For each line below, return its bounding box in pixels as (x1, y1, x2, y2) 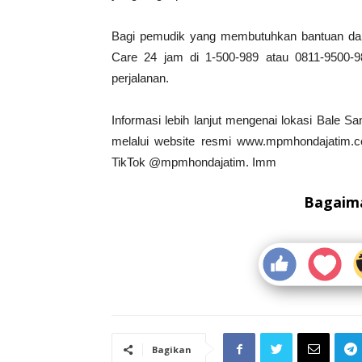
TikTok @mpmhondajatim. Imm (112, 155, 276, 169)
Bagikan (152, 343, 192, 356)
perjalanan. (112, 71, 169, 85)
